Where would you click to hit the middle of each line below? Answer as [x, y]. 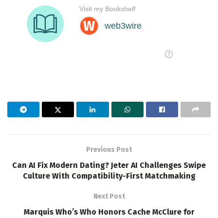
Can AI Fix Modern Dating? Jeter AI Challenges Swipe [109, 165]
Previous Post [109, 149]
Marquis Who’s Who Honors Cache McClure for [109, 212]
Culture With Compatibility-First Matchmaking [109, 176]
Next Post [109, 196]
